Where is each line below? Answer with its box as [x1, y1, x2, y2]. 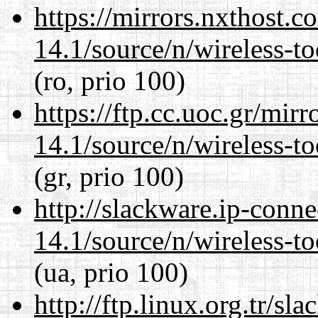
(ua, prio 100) [34, 256, 188, 287]
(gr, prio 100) [34, 160, 184, 192]
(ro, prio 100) [34, 65, 185, 96]
